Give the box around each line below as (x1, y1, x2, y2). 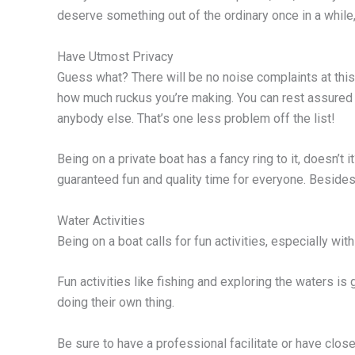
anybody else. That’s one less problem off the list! (57, 110, 335, 126)
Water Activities (57, 212, 145, 228)
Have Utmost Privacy (57, 48, 174, 64)
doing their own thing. (57, 295, 174, 311)
